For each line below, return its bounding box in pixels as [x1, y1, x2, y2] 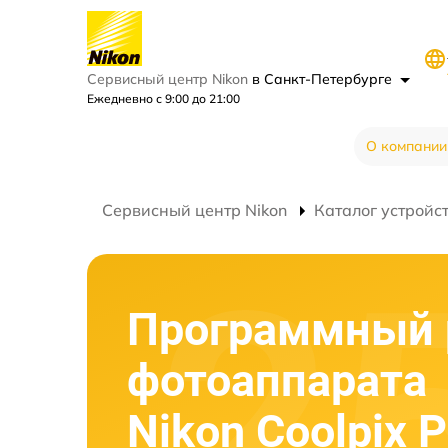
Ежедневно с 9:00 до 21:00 [87, 91, 240, 106]
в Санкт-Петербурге [252, 70, 396, 88]
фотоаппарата [127, 353, 427, 407]
